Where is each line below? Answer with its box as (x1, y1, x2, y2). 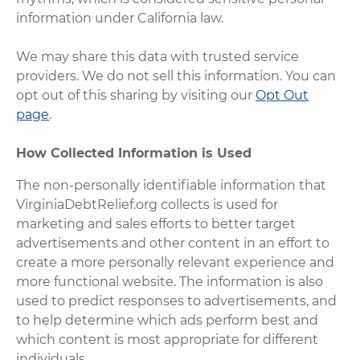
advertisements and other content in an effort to (16, 235, 330, 251)
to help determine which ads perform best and (16, 312, 319, 328)
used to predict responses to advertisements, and (16, 292, 337, 309)
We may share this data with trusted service (16, 48, 300, 64)
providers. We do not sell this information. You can (16, 67, 337, 84)
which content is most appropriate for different (16, 331, 319, 347)
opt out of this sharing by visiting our (16, 87, 256, 103)
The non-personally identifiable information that (16, 177, 327, 193)
